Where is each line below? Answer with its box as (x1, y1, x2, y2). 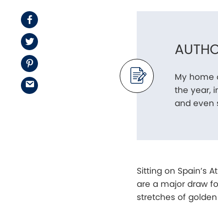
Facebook (33, 13, 76, 25)
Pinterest (33, 57, 72, 69)
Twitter (33, 35, 63, 47)
